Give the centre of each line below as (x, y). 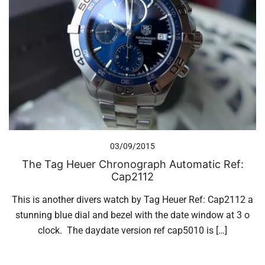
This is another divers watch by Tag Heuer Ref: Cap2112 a (132, 199)
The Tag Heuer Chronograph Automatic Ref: (132, 164)
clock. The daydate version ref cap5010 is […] (132, 230)
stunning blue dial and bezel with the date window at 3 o (132, 215)
